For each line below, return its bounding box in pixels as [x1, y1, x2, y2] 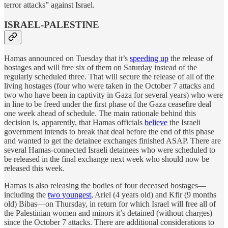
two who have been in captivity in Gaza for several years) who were [4, 90, 223, 99]
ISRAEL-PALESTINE [4, 19, 99, 31]
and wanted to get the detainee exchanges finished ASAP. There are [4, 136, 221, 145]
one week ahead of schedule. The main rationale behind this [4, 108, 196, 118]
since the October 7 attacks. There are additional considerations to [4, 217, 214, 226]
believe [145, 118, 167, 127]
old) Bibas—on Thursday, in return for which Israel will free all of [4, 199, 216, 208]
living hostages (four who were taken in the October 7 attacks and [4, 81, 215, 90]
